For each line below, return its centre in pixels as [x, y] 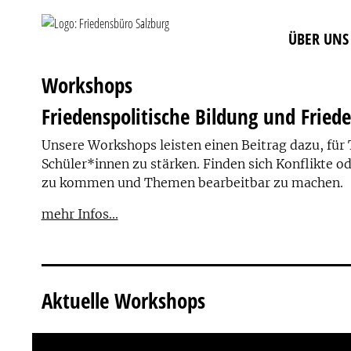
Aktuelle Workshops [123, 300]
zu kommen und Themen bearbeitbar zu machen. [192, 183]
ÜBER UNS [319, 39]
